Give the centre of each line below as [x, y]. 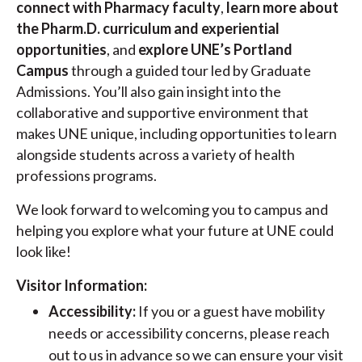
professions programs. [86, 176]
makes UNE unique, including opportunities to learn [177, 134]
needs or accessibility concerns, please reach [189, 333]
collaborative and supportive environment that [162, 113]
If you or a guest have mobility [232, 311]
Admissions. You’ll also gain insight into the [149, 92]
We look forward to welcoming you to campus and [172, 210]
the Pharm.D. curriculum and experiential [148, 29]
